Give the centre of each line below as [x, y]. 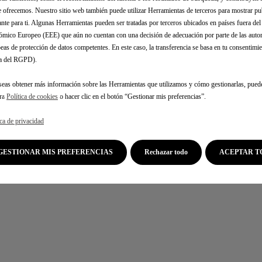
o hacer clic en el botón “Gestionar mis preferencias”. [132, 96]
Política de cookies [32, 96]
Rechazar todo [166, 152]
